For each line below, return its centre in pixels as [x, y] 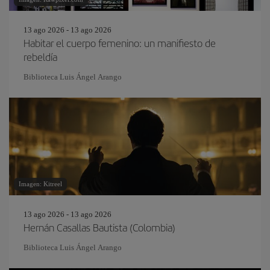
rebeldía [40, 57]
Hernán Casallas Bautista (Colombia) [99, 227]
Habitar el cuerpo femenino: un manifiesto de [120, 43]
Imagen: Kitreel [40, 184]
